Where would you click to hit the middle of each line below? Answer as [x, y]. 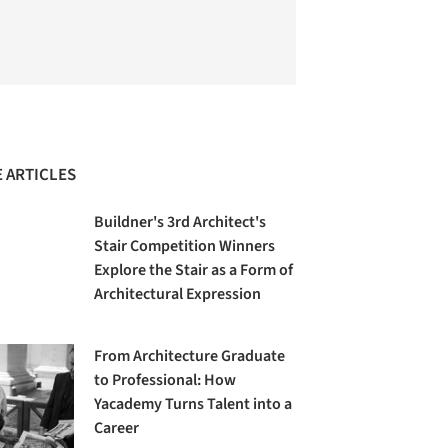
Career [117, 428]
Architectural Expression [178, 294]
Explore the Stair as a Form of [194, 270]
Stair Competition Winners [185, 246]
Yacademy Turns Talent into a [193, 404]
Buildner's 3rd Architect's [180, 222]
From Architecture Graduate [190, 356]
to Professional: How [165, 380]
